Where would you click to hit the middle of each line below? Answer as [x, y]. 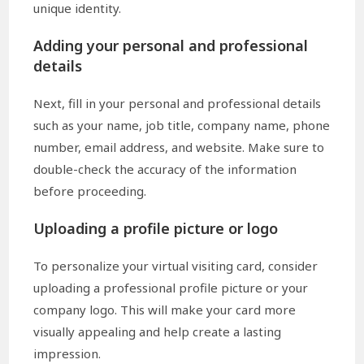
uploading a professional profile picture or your [171, 288]
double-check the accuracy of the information [165, 169]
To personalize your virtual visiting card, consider [176, 266]
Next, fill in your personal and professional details [178, 104]
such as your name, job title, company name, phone [182, 126]
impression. [67, 354]
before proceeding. [90, 191]
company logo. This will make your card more [165, 310]
